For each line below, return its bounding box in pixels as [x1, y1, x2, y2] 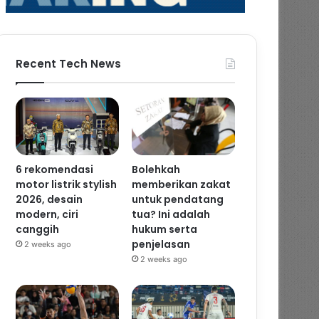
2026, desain [16, 192, 83, 207]
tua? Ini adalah [132, 207, 211, 222]
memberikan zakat [132, 177, 231, 192]
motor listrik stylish [16, 177, 117, 192]
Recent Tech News [16, 56, 122, 71]
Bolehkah [132, 162, 181, 177]
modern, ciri [16, 207, 79, 222]
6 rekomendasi [16, 162, 94, 177]
